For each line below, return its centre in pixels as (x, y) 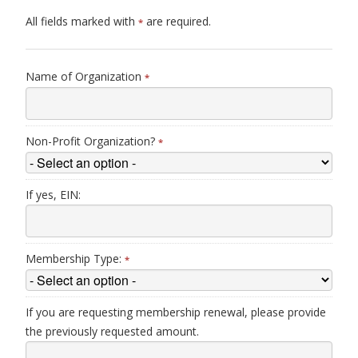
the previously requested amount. (112, 331)
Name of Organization (85, 76)
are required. (177, 21)
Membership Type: (75, 259)
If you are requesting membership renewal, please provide (176, 312)
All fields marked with (82, 21)
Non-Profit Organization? (92, 141)
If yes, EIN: (53, 195)
